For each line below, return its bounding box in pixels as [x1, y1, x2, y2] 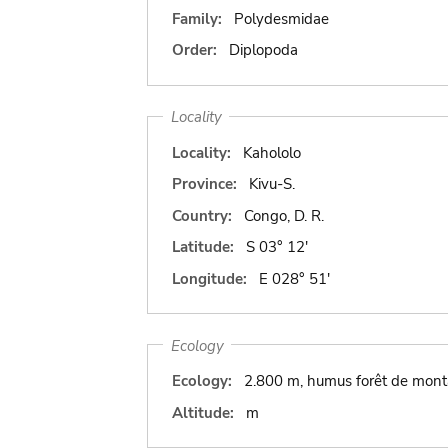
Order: [172, 40, 217, 60]
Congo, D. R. [243, 205, 324, 226]
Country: [172, 205, 232, 226]
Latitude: [172, 237, 234, 257]
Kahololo [242, 142, 301, 163]
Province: [172, 174, 237, 194]
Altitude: [172, 402, 234, 423]
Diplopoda [228, 40, 298, 60]
